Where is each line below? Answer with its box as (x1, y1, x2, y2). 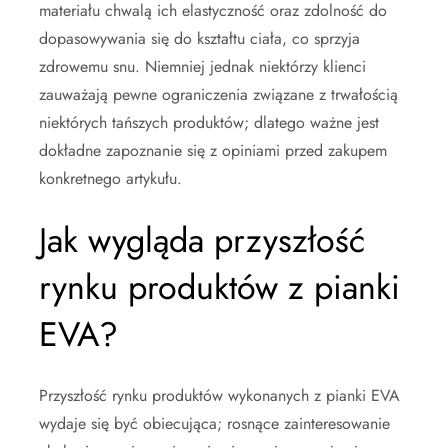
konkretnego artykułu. (39, 166, 182, 190)
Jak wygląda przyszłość (39, 215, 365, 265)
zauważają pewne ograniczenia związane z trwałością (39, 82, 398, 106)
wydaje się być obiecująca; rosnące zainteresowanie (39, 411, 390, 435)
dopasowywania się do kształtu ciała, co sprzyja (39, 26, 360, 50)
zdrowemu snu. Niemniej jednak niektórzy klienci (39, 54, 366, 78)
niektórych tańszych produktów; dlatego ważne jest (39, 110, 379, 134)
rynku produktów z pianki (39, 262, 400, 312)
